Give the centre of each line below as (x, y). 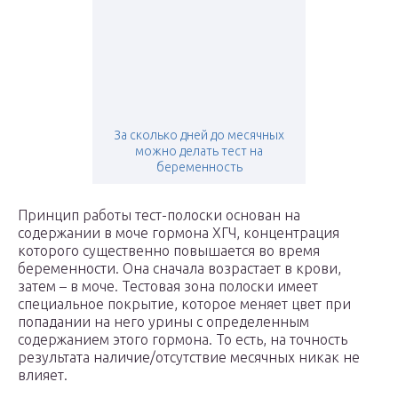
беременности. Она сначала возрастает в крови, (179, 269)
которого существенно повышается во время (169, 251)
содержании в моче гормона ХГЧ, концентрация (179, 233)
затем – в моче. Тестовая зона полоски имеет (168, 287)
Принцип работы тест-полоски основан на (159, 215)
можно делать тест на (199, 151)
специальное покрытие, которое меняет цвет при (184, 304)
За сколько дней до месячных (199, 135)
